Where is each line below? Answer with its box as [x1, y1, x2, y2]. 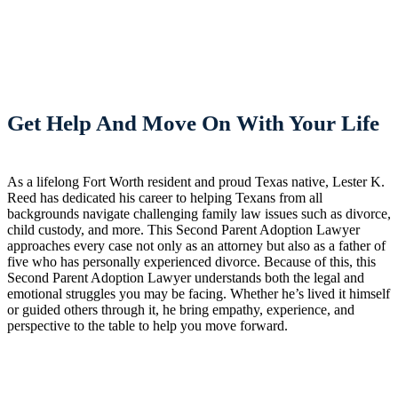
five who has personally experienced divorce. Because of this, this [7, 253, 376, 269]
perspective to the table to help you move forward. [7, 317, 288, 333]
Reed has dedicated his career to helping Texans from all [7, 189, 322, 205]
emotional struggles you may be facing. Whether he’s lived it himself [7, 285, 390, 301]
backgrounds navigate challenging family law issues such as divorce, [7, 205, 391, 221]
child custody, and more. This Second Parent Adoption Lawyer [7, 221, 360, 237]
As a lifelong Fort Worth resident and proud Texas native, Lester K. [7, 173, 385, 189]
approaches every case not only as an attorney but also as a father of [7, 237, 386, 253]
